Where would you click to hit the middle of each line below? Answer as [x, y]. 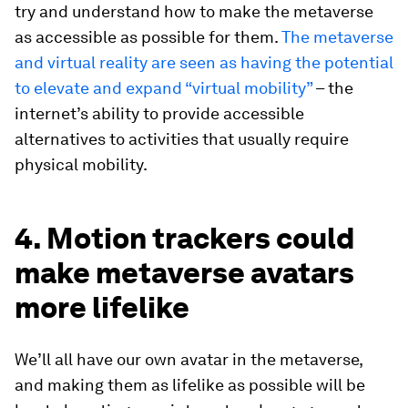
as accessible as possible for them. [148, 37]
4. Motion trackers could [184, 239]
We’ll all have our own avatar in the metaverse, [189, 360]
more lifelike [102, 308]
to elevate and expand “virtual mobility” [163, 88]
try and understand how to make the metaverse [194, 12]
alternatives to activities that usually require [182, 139]
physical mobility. [81, 165]
